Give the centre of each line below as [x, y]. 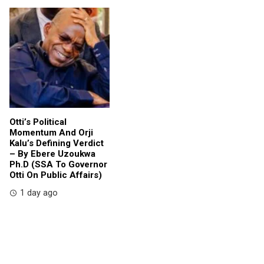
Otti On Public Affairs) [56, 175]
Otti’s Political [38, 122]
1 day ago [39, 193]
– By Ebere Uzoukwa [52, 154]
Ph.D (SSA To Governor [58, 164]
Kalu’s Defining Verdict [57, 143]
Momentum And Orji [51, 132]
